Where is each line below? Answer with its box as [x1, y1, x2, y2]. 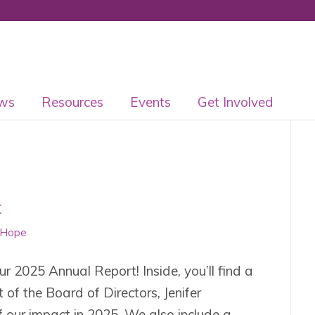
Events [129, 94, 171, 110]
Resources [41, 94, 103, 110]
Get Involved [197, 94, 274, 110]
